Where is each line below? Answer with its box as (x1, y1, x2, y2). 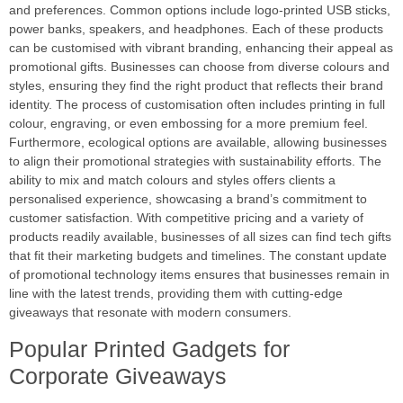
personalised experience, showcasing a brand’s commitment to (9, 192, 367, 207)
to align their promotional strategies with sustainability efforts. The (9, 154, 381, 169)
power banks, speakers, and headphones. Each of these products (9, 22, 383, 37)
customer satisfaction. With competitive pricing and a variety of (9, 210, 363, 226)
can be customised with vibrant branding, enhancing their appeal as (9, 40, 393, 56)
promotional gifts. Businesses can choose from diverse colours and (9, 59, 390, 75)
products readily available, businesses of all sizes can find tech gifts (9, 229, 391, 245)
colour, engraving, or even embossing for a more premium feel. (9, 116, 368, 131)
